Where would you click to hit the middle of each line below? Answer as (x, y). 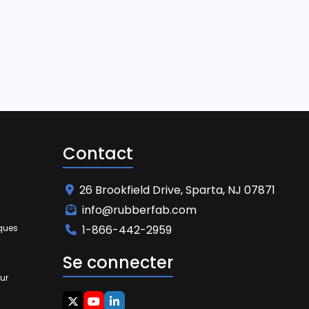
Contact (98, 153)
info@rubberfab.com (139, 210)
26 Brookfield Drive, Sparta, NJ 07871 (177, 190)
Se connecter (118, 262)
